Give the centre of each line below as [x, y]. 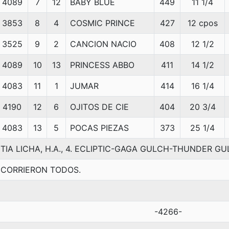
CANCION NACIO [103, 44]
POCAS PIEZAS [99, 128]
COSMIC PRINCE [102, 23]
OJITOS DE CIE [99, 107]
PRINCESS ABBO [102, 65]
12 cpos [202, 23]
